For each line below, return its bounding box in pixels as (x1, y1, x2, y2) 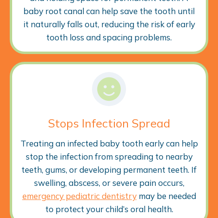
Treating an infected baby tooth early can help (20, 138, 198, 148)
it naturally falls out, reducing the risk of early (23, 18, 195, 29)
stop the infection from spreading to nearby (25, 151, 193, 162)
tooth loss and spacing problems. (46, 32, 172, 42)
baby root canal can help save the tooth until (23, 5, 195, 16)
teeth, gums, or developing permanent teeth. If (21, 164, 197, 175)
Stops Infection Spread (48, 115, 170, 130)
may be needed (136, 190, 196, 201)
